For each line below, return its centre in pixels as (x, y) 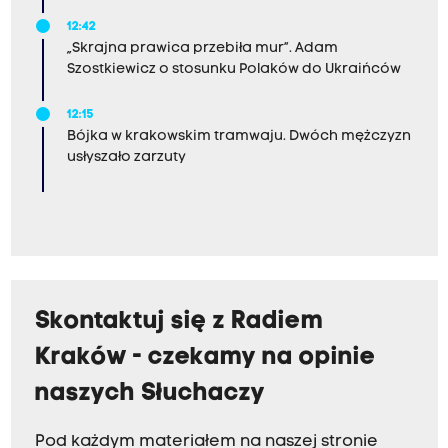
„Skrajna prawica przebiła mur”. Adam (202, 49)
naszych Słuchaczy (149, 394)
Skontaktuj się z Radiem (178, 322)
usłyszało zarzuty (126, 158)
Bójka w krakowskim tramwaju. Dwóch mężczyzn (238, 137)
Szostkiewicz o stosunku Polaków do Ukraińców (233, 70)
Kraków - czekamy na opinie (205, 358)
